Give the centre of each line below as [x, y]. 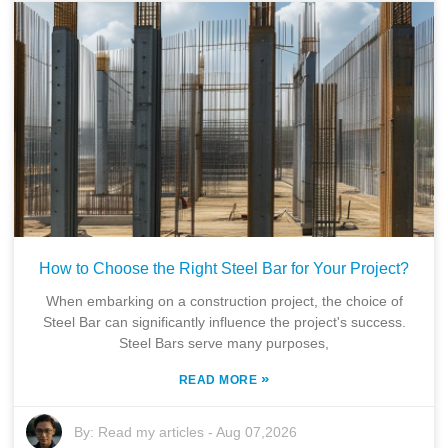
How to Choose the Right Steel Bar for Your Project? [224, 269]
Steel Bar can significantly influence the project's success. [224, 322]
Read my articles [151, 432]
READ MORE [219, 380]
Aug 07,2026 [257, 432]
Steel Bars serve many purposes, [224, 343]
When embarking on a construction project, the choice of [224, 301]
